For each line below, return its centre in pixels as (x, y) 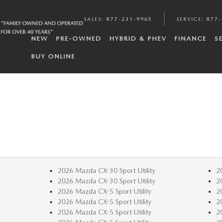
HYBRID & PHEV (138, 38)
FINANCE (190, 38)
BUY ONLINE (53, 56)
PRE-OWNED (79, 38)
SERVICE (189, 19)
